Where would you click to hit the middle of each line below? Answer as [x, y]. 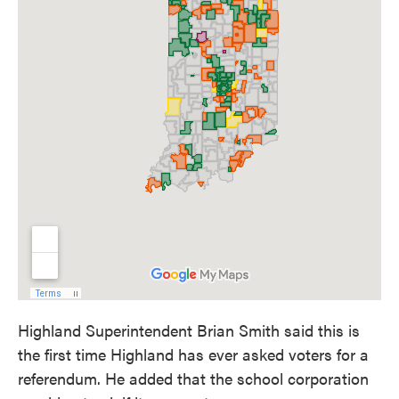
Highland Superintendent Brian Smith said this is [189, 330]
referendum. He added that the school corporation [193, 378]
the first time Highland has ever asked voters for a [193, 354]
